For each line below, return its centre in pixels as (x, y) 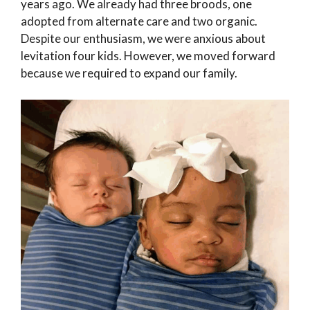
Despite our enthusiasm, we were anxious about (143, 39)
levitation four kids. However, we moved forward (148, 56)
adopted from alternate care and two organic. (139, 21)
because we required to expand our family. (129, 73)
